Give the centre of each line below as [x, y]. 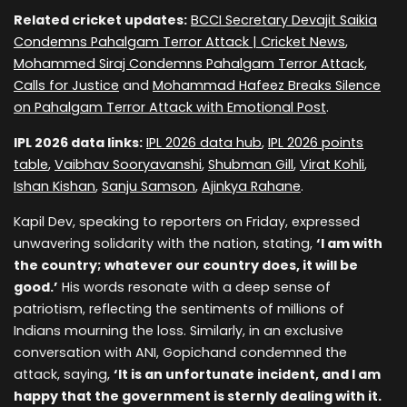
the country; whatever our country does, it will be [186, 266]
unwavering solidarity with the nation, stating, [165, 244]
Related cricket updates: [100, 20]
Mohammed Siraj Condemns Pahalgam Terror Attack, [190, 64]
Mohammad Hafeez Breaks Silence [267, 86]
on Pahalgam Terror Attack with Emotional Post [170, 108]
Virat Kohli [332, 165]
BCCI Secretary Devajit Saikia [284, 20]
